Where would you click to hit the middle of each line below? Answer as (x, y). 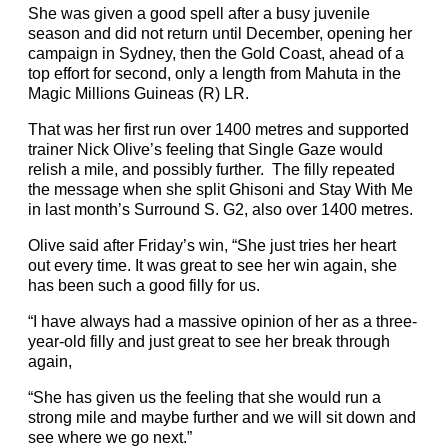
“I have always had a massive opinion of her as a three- (222, 321)
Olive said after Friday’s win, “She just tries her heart (212, 245)
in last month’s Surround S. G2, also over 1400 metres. (220, 209)
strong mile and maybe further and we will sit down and (222, 417)
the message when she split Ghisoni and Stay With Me (220, 189)
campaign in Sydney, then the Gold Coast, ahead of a (216, 53)
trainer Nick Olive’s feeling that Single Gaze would (205, 149)
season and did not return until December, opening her (220, 33)
